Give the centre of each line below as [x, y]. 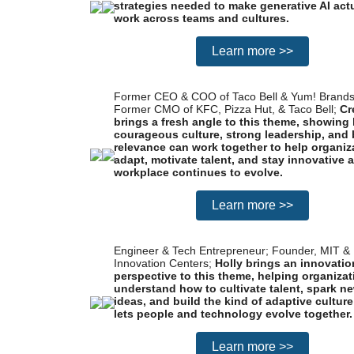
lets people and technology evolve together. [233, 314]
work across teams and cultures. [201, 18]
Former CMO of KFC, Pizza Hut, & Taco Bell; [227, 109]
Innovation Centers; [164, 263]
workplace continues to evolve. [198, 172]
